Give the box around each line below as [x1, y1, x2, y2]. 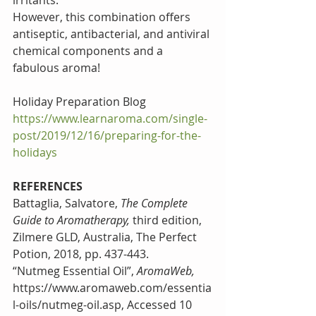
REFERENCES [13, 178, 83, 194]
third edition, [133, 212, 205, 228]
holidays [13, 145, 57, 160]
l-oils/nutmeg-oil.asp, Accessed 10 [13, 297, 195, 312]
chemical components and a [13, 43, 166, 59]
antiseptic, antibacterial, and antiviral [13, 26, 212, 42]
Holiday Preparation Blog [13, 94, 149, 109]
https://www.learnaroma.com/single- [13, 111, 207, 126]
